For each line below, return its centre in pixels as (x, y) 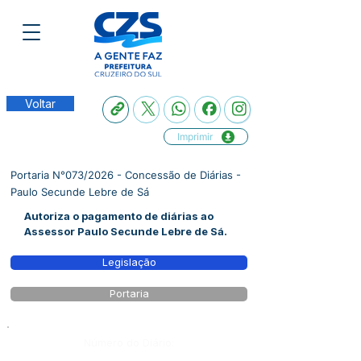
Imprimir (195, 137)
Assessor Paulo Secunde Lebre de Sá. (126, 231)
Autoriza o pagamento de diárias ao (119, 216)
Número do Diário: (129, 342)
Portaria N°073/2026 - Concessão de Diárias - (126, 175)
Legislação (129, 262)
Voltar (40, 104)
